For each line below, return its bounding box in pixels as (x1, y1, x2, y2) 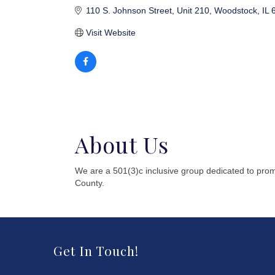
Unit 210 (176, 6, 209, 15)
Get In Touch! (53, 241, 139, 259)
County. (75, 177, 104, 188)
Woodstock (214, 6, 257, 15)
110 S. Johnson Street (85, 6, 172, 15)
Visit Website (85, 28, 136, 37)
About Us (75, 129, 169, 159)
